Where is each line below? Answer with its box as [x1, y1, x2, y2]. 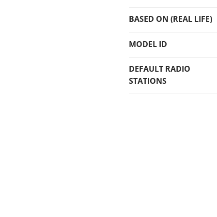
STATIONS [129, 76, 167, 87]
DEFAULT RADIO [129, 63, 191, 75]
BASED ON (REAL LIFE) [129, 14, 213, 25]
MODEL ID [129, 38, 168, 49]
